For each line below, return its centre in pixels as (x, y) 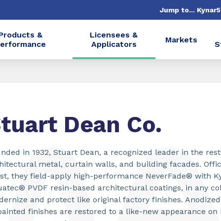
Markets (182, 39)
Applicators (114, 44)
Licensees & (114, 35)
